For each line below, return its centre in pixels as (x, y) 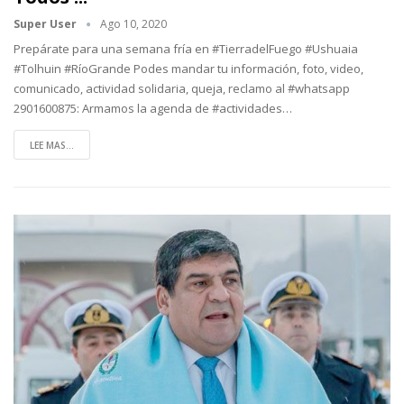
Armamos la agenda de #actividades (182, 109)
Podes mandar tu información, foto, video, (248, 69)
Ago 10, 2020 (133, 24)
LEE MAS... (52, 146)
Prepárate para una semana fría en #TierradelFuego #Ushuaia (186, 49)
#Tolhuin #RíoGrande (73, 69)
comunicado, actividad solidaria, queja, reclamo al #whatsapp (182, 89)
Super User (46, 24)
